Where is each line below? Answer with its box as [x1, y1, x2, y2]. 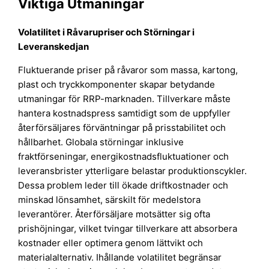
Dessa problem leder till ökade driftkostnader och [18, 180, 229, 192]
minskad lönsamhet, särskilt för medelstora [18, 194, 201, 206]
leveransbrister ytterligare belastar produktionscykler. [18, 165, 247, 177]
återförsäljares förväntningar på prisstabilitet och [18, 122, 226, 134]
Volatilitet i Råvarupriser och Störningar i [18, 26, 195, 38]
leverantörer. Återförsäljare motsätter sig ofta [18, 208, 211, 220]
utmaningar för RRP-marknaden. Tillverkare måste [18, 93, 231, 105]
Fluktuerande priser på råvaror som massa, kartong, [18, 64, 238, 76]
